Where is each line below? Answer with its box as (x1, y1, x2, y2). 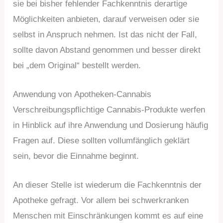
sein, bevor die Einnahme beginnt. (13, 151, 139, 161)
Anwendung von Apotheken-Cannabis (13, 90, 152, 100)
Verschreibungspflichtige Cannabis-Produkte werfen (13, 105, 206, 115)
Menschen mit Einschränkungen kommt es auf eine (13, 211, 204, 221)
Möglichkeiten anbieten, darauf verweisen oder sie (13, 14, 200, 24)
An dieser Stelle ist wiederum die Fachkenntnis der (13, 180, 202, 190)
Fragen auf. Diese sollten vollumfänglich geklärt (13, 136, 190, 146)
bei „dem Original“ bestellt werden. (13, 61, 141, 71)
